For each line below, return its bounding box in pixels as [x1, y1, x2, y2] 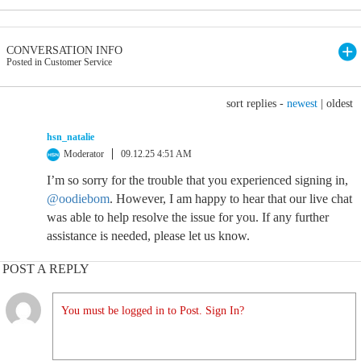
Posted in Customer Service [6, 56, 112, 68]
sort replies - [226, 98, 287, 110]
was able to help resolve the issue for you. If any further [47, 210, 329, 224]
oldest [326, 98, 353, 110]
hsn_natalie [47, 131, 94, 143]
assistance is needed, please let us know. [47, 229, 250, 243]
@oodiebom [47, 192, 110, 205]
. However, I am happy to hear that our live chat [110, 192, 352, 205]
